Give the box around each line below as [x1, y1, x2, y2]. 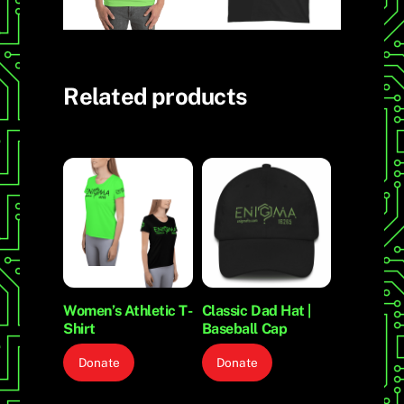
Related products [63, 82, 247, 110]
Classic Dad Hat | [201, 301, 311, 319]
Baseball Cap [201, 319, 288, 337]
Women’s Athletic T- [63, 301, 193, 319]
